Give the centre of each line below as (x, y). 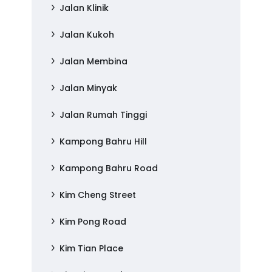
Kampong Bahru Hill (104, 141)
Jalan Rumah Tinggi (104, 115)
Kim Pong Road (93, 222)
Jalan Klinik (84, 8)
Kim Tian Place (92, 248)
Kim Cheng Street (98, 195)
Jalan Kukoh (87, 35)
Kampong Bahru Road (109, 168)
